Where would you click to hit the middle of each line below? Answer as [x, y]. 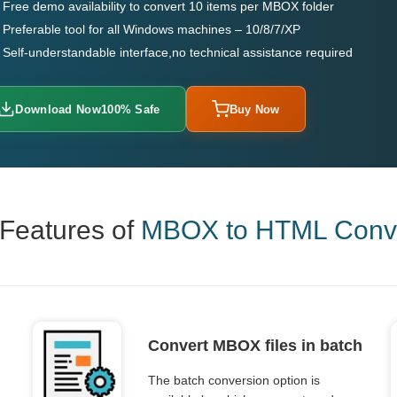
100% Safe [130, 109]
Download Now [58, 109]
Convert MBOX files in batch [255, 346]
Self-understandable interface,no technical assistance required [178, 52]
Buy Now [254, 109]
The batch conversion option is [234, 380]
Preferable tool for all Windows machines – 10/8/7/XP [152, 29]
